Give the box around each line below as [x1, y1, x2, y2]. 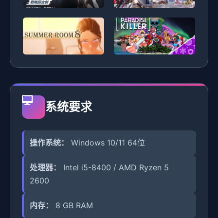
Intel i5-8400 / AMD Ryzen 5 [61, 162, 169, 172]
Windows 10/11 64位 [69, 137, 145, 147]
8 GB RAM [53, 200, 93, 210]
